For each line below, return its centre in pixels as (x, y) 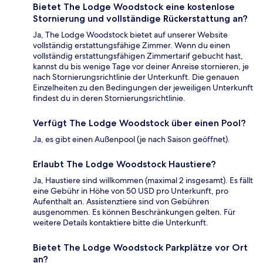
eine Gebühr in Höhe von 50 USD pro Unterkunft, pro (131, 191)
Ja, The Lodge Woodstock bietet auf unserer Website (130, 35)
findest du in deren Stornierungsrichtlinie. (109, 98)
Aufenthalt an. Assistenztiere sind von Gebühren (121, 202)
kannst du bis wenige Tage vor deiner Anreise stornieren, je (141, 67)
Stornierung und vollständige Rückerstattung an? (140, 19)
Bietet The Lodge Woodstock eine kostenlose (134, 7)
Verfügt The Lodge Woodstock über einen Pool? (139, 123)
